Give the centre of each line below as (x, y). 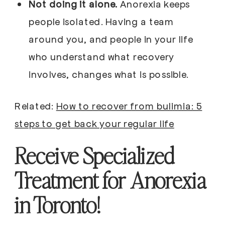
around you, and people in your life (111, 39)
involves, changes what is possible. (109, 74)
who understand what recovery (101, 57)
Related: (35, 106)
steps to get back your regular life (94, 123)
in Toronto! (57, 205)
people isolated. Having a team (101, 21)
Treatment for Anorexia (110, 180)
